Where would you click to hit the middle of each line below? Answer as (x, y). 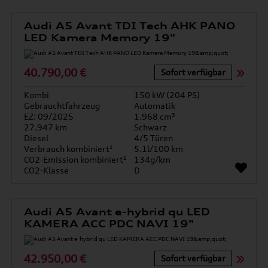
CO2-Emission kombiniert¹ (76, 159)
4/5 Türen (153, 138)
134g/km (152, 159)
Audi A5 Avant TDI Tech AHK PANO (130, 26)
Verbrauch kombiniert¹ (69, 149)
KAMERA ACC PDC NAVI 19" (109, 224)
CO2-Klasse (47, 170)
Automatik (155, 106)
